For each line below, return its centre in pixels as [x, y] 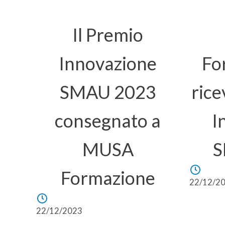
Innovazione [108, 63]
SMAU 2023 [108, 92]
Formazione [108, 178]
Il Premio [108, 35]
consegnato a [108, 121]
